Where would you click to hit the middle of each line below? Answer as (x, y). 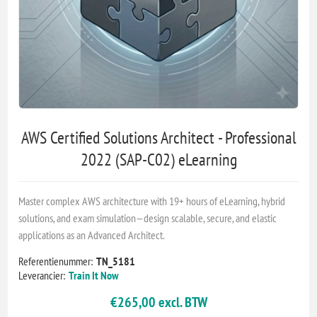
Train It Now (94, 275)
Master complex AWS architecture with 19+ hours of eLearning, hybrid (152, 201)
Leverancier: (42, 275)
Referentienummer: (56, 261)
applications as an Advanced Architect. (92, 235)
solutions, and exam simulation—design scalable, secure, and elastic (148, 218)
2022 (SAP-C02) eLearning (158, 159)
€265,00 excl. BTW (158, 302)
